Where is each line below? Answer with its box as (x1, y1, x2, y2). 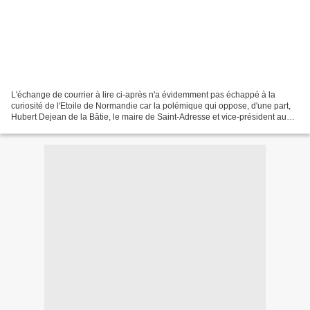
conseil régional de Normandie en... (11, 122, 145, 133)
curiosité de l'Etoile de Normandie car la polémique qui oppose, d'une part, (11, 100, 291, 111)
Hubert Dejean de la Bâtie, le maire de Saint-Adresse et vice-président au (11, 111, 286, 122)
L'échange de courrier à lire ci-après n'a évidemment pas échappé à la (11, 89, 275, 100)
